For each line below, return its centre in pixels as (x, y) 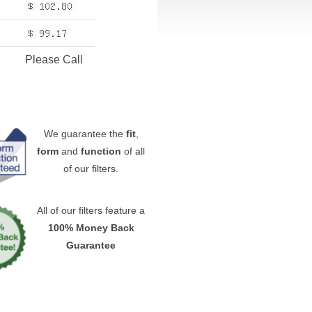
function (101, 151)
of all (133, 151)
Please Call (54, 60)
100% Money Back (91, 228)
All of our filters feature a (91, 210)
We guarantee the (85, 134)
